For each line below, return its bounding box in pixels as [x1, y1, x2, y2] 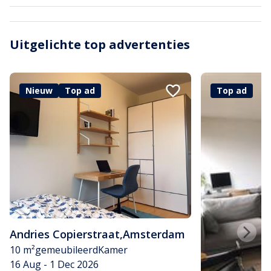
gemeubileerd [35, 243, 98, 256]
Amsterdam [123, 226, 185, 241]
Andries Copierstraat [10, 226, 120, 241]
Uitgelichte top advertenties [10, 36, 190, 53]
